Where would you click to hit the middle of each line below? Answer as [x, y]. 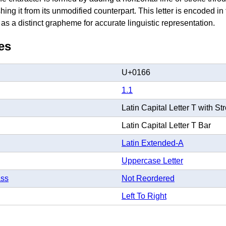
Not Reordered [148, 178]
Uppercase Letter [152, 160]
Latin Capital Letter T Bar [166, 125]
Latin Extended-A [153, 143]
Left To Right [144, 196]
